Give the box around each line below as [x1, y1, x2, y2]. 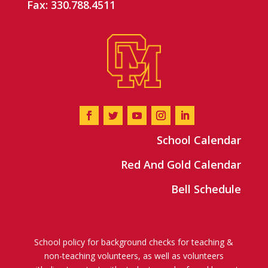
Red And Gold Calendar [121, 157, 242, 172]
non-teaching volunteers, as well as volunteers [44, 250, 224, 262]
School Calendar [157, 133, 242, 148]
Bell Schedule [171, 182, 242, 197]
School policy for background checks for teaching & [34, 236, 234, 248]
